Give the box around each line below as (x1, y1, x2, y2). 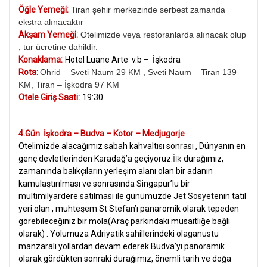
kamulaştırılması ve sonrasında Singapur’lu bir (18, 178, 190, 188)
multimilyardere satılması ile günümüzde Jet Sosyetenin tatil (18, 191, 246, 201)
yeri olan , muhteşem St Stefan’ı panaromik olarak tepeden (18, 203, 239, 213)
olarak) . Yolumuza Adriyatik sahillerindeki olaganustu (18, 228, 219, 238)
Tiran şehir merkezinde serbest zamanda (71, 4, 225, 14)
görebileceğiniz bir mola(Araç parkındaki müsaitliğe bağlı (18, 216, 230, 226)
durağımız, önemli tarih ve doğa (113, 253, 231, 263)
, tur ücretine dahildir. (18, 42, 98, 52)
